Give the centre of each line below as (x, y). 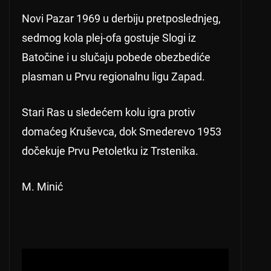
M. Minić (42, 187)
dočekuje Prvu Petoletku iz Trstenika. (110, 151)
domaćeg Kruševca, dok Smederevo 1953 (122, 132)
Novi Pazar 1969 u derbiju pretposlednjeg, (121, 19)
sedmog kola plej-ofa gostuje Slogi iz (109, 38)
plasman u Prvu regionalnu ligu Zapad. (113, 77)
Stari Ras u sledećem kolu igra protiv (109, 113)
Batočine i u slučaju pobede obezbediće (116, 57)
